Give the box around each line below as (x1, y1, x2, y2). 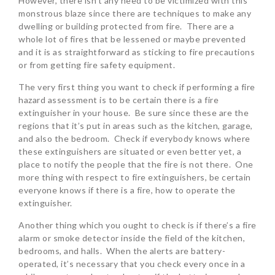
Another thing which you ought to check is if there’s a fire (18, 220, 257, 231)
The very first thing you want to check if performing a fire (18, 82, 255, 93)
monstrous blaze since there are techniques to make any (18, 8, 251, 19)
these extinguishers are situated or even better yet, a (18, 146, 241, 157)
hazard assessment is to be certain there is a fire (18, 95, 219, 106)
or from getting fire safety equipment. (18, 60, 175, 71)
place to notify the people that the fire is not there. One (18, 159, 254, 170)
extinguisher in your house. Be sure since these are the (18, 107, 249, 118)
